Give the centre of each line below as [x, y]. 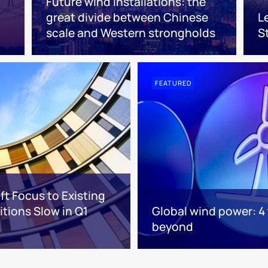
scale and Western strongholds [130, 33]
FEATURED [173, 83]
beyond [173, 226]
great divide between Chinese [127, 18]
